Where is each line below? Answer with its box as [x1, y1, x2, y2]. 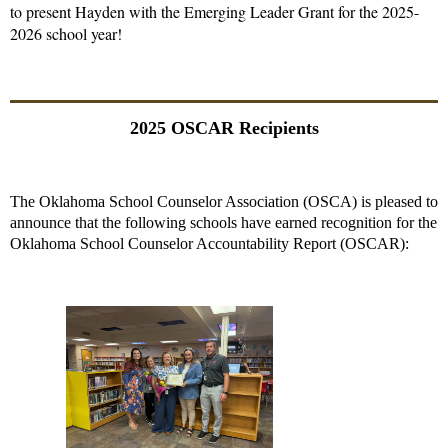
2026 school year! [10, 22, 122, 44]
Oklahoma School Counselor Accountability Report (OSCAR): [10, 234, 409, 252]
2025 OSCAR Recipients [129, 117, 319, 138]
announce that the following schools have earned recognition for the [10, 213, 437, 231]
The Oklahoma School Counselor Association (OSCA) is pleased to [10, 192, 438, 210]
